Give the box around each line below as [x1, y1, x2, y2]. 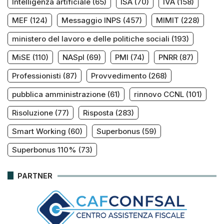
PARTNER [17, 171, 52, 180]
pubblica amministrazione [12, 89, 105, 99]
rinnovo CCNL [134, 89, 184, 99]
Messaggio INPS [61, 15, 121, 25]
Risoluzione [12, 108, 53, 118]
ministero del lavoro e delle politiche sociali [12, 34, 169, 44]
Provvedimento [91, 71, 146, 81]
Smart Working [12, 126, 66, 136]
